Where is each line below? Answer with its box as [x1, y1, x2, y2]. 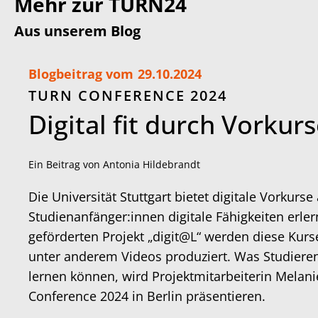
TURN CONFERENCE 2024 [28, 86, 227, 106]
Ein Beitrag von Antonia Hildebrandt [28, 158, 200, 172]
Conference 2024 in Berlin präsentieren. [28, 287, 265, 305]
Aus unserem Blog [14, 21, 141, 41]
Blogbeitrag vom [28, 65, 133, 83]
